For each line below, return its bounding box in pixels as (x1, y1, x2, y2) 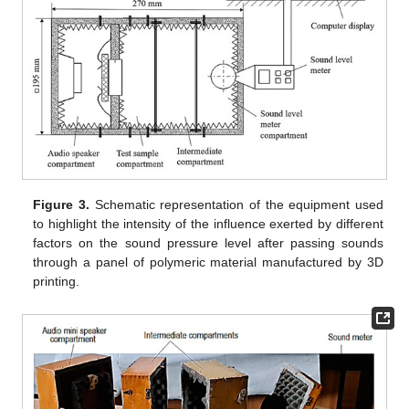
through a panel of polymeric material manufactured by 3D (33, 254, 383, 269)
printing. (33, 273, 80, 288)
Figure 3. (33, 196, 89, 212)
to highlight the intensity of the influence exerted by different (33, 215, 383, 231)
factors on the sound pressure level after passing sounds (33, 235, 383, 250)
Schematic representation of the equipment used (89, 196, 383, 212)
